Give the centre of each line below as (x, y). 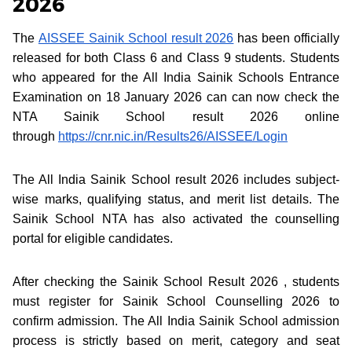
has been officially (286, 38)
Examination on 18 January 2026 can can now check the (176, 97)
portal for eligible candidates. (94, 238)
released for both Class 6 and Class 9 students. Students (176, 57)
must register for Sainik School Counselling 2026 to (176, 301)
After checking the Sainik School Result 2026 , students (176, 281)
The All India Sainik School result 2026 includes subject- (176, 179)
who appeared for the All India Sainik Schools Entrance (176, 77)
